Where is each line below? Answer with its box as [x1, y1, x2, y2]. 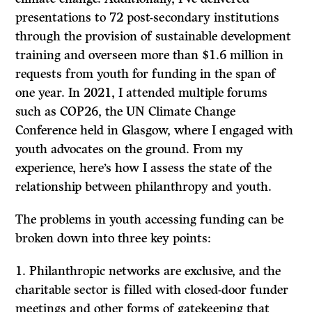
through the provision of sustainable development [15, 29, 292, 45]
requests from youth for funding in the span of [15, 66, 276, 82]
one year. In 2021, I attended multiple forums [15, 85, 268, 101]
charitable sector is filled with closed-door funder [15, 282, 289, 298]
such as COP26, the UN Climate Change [15, 104, 236, 120]
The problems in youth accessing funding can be [15, 212, 284, 228]
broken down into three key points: [15, 231, 212, 247]
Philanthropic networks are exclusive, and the [29, 263, 281, 279]
